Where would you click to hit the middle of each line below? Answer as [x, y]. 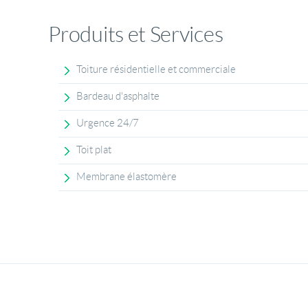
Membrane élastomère [127, 177]
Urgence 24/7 [108, 123]
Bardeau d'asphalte [118, 97]
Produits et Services [136, 34]
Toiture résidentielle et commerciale [156, 70]
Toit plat [94, 150]
